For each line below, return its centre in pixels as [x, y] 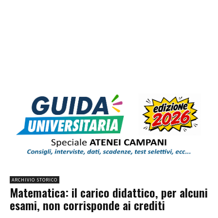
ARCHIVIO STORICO [35, 180]
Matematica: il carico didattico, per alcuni [109, 192]
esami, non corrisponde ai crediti [87, 205]
